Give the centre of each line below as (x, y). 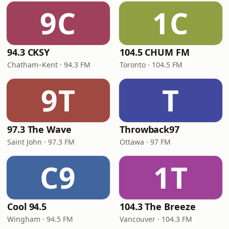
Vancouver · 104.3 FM (156, 219)
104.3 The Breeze (158, 207)
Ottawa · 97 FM (145, 142)
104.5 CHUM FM (155, 52)
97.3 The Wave (39, 129)
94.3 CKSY (29, 52)
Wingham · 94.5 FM (40, 219)
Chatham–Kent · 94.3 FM (49, 65)
